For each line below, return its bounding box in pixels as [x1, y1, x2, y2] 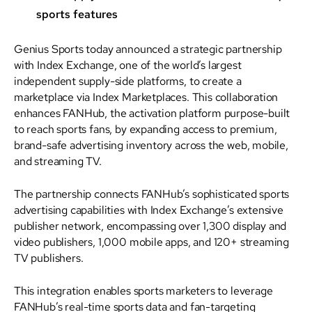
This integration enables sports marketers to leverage [14, 283, 273, 297]
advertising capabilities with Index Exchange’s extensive [14, 202, 283, 217]
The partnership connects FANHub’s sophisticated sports [14, 186, 290, 201]
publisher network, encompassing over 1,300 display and [14, 218, 287, 233]
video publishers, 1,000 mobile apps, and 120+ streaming [14, 234, 290, 249]
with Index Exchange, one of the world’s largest [14, 57, 242, 72]
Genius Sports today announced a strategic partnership [14, 41, 282, 56]
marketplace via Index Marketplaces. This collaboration [14, 89, 279, 104]
